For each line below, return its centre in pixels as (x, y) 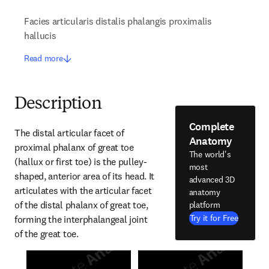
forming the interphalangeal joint (81, 219)
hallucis (40, 35)
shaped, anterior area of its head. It (85, 176)
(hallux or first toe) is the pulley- (81, 162)
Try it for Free (214, 218)
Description (58, 104)
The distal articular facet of (69, 133)
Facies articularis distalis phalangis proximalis (118, 21)
